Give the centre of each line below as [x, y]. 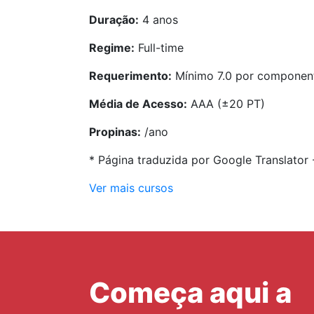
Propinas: [115, 132]
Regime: [112, 48]
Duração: [114, 20]
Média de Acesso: [138, 104]
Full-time [159, 48]
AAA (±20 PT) [226, 104]
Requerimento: [130, 76]
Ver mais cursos [131, 188]
